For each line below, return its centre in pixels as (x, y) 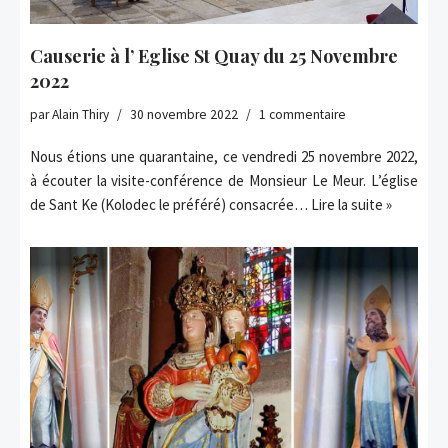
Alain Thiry (80, 115)
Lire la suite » (351, 205)
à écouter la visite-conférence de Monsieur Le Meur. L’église (224, 181)
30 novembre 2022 (184, 115)
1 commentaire (302, 115)
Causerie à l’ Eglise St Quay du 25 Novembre (214, 56)
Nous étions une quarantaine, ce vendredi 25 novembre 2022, (224, 157)
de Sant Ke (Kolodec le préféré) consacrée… (170, 205)
